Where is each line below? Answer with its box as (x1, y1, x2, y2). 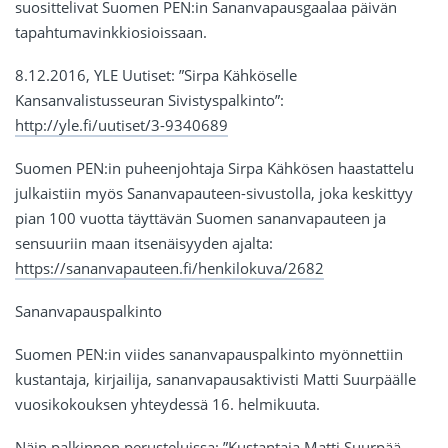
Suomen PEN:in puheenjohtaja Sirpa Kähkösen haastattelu (15, 158, 414, 179)
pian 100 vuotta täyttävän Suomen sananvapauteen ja (15, 208, 386, 229)
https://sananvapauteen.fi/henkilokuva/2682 (15, 258, 324, 279)
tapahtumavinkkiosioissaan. (15, 22, 207, 43)
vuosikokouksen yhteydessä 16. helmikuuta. (15, 394, 320, 415)
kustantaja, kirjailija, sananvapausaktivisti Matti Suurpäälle (15, 369, 416, 390)
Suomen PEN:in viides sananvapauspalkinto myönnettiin (15, 344, 403, 365)
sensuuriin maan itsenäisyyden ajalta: (15, 233, 273, 254)
